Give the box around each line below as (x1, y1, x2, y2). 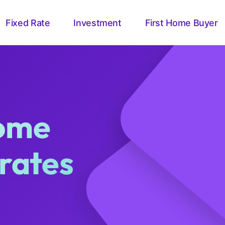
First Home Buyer (145, 17, 218, 28)
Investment (73, 17, 122, 28)
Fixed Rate (6, 17, 50, 28)
